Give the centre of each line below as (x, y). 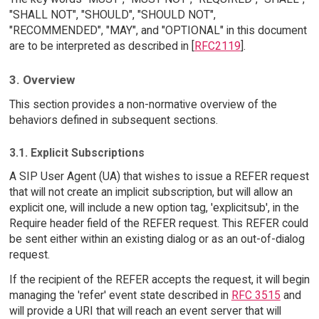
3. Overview (42, 79)
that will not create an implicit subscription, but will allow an (151, 192)
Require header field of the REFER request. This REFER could (158, 224)
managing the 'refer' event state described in (120, 296)
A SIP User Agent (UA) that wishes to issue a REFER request (159, 177)
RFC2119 (217, 46)
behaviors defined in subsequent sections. (113, 120)
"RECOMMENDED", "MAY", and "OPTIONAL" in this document (158, 31)
